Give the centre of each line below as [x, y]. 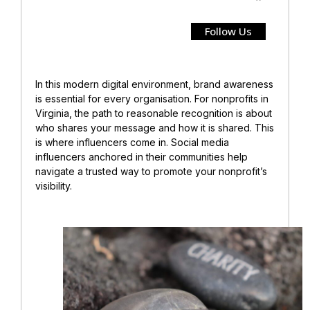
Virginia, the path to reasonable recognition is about [154, 113]
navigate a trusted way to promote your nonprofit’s [151, 171]
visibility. [54, 185]
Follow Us [228, 31]
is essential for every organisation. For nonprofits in [152, 98]
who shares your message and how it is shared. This [155, 127]
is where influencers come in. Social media [132, 142]
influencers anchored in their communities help [142, 156]
